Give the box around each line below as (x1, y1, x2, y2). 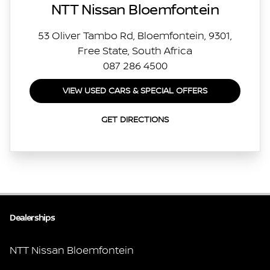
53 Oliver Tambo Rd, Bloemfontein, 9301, (38, 30, 232, 42)
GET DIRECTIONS (101, 115, 169, 125)
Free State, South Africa (78, 45, 192, 57)
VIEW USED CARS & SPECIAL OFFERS (63, 86, 207, 96)
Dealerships (10, 213, 55, 223)
